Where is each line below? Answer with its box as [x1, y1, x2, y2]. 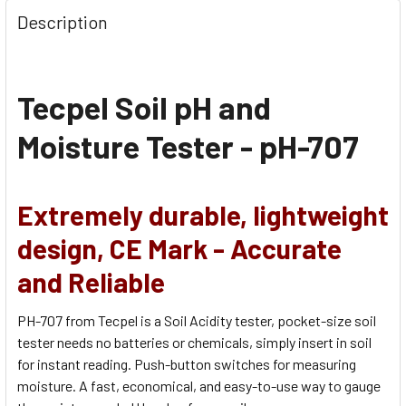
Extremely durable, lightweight [17, 198, 389, 231]
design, [17, 231, 104, 265]
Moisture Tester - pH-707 [17, 126, 359, 165]
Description [17, 10, 108, 33]
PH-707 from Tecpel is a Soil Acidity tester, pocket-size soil [17, 311, 376, 329]
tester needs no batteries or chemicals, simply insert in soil [17, 333, 372, 351]
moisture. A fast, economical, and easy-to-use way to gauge [17, 376, 381, 394]
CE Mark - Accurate [110, 231, 342, 265]
